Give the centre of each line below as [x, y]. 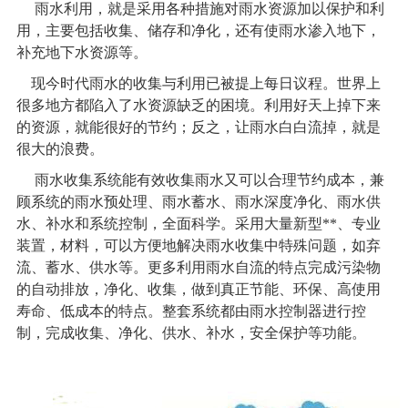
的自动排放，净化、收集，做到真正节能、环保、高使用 [198, 289]
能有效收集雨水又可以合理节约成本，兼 [253, 179]
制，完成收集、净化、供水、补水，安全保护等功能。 [191, 332]
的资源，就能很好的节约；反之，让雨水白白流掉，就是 [198, 127]
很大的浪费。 [60, 148]
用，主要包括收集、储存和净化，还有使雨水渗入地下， [198, 30]
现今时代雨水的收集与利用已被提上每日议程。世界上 [205, 83]
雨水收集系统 [78, 179]
